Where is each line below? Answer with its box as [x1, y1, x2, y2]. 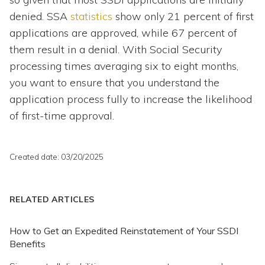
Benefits [9, 238, 46, 250]
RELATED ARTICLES [9, 194, 95, 205]
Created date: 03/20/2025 [9, 151, 104, 162]
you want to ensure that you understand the [9, 76, 219, 90]
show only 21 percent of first [112, 9, 254, 24]
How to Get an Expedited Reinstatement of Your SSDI [9, 225, 238, 237]
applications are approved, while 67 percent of [9, 26, 237, 40]
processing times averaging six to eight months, [9, 59, 238, 73]
